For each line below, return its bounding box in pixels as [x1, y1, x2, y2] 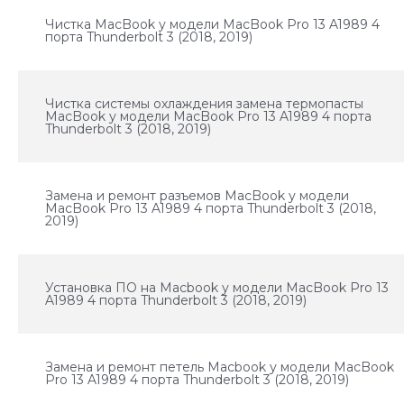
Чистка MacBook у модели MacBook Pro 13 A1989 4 [45, 16, 381, 32]
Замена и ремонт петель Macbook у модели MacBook [45, 359, 395, 375]
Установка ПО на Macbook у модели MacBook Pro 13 [45, 280, 390, 296]
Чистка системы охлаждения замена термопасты [45, 96, 364, 112]
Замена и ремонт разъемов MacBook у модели [45, 188, 350, 204]
